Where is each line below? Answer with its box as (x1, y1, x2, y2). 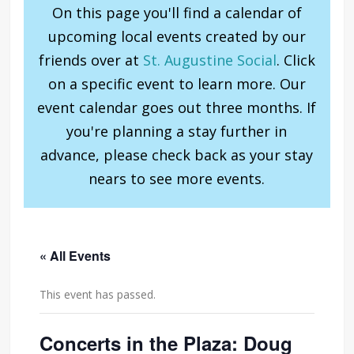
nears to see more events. (88, 168, 265, 188)
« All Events (40, 246, 111, 265)
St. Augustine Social (142, 50, 277, 70)
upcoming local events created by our (47, 26, 306, 46)
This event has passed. (40, 286, 156, 302)
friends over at (38, 50, 143, 70)
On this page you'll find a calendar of (51, 2, 302, 22)
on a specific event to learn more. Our (47, 73, 306, 93)
